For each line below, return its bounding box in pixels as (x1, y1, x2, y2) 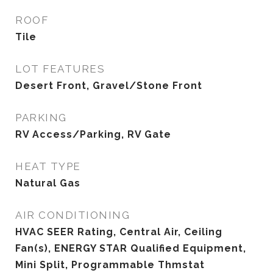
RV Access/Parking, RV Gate (15, 129, 171, 140)
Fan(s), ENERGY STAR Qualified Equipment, (15, 243, 246, 254)
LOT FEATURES (15, 63, 105, 75)
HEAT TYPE (15, 160, 81, 172)
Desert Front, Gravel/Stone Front (15, 80, 202, 91)
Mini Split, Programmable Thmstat (15, 259, 205, 271)
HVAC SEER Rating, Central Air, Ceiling (15, 226, 222, 238)
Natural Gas (15, 177, 80, 189)
